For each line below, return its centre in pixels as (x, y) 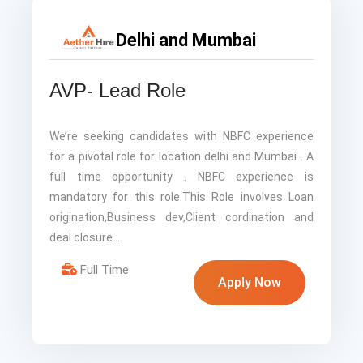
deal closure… (85, 237)
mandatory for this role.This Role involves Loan (181, 196)
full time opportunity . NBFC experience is (181, 176)
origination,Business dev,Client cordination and (181, 217)
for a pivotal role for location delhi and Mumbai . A (181, 156)
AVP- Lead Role (117, 90)
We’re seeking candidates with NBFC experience (181, 136)
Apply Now (250, 282)
